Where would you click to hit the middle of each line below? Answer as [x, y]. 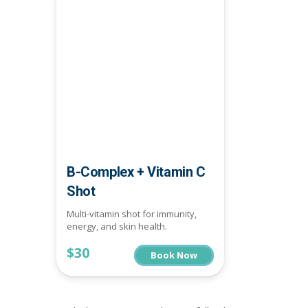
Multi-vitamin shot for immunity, [132, 214]
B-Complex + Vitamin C [136, 172]
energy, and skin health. [117, 227]
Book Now [174, 255]
